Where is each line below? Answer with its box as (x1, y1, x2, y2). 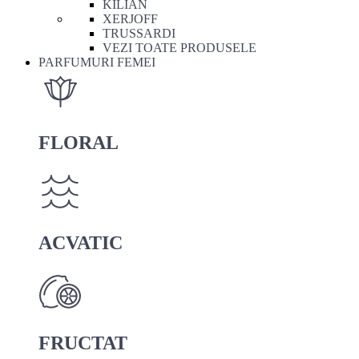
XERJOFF (103, 12, 158, 26)
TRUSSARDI (103, 26, 175, 40)
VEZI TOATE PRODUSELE (103, 41, 256, 54)
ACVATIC (38, 232, 123, 253)
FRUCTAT (38, 332, 127, 353)
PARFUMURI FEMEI (38, 55, 155, 69)
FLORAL (38, 131, 119, 153)
